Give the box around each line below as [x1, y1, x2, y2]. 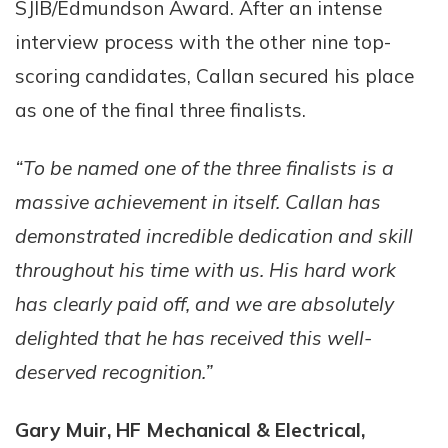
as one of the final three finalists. [15, 98, 306, 122]
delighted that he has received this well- [15, 326, 372, 350]
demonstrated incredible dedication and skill [15, 224, 413, 248]
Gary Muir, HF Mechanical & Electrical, [15, 418, 365, 442]
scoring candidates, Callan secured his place [15, 64, 414, 88]
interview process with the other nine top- [15, 30, 391, 54]
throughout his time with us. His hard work [15, 258, 396, 282]
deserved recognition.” [15, 360, 213, 384]
